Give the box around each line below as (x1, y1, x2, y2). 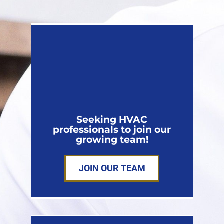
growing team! (75, 133, 148, 145)
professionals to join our (53, 123, 171, 135)
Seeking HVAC (76, 113, 147, 125)
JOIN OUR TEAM (78, 163, 145, 174)
